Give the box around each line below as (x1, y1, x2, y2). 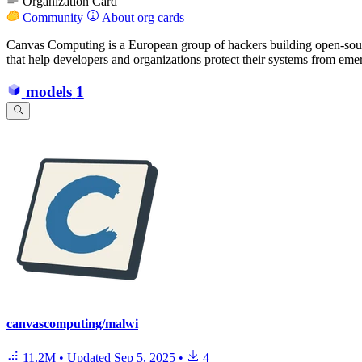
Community (19, 10, 83, 24)
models (25, 83, 72, 101)
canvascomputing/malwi (6, 317, 138, 331)
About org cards (99, 10, 184, 24)
